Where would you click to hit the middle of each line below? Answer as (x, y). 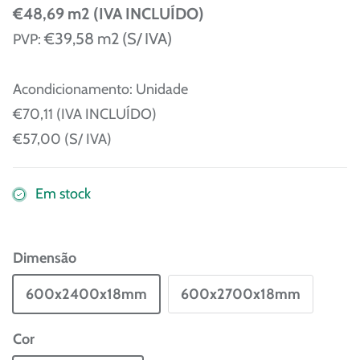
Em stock (63, 194)
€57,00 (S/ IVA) (62, 139)
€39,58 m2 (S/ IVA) (108, 39)
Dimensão (45, 258)
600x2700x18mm (241, 294)
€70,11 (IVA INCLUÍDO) (85, 115)
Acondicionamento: (73, 90)
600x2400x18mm (86, 294)
